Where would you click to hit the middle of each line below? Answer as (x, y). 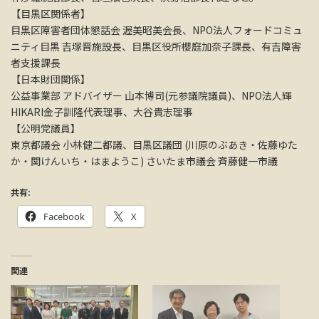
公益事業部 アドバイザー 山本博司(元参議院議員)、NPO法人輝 (151, 96)
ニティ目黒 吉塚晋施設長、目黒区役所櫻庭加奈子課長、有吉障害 (156, 47)
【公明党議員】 (46, 129)
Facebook (64, 217)
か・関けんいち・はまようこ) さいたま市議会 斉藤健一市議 (144, 161)
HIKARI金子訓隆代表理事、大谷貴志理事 (102, 112)
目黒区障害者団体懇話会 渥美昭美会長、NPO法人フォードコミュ (157, 30)
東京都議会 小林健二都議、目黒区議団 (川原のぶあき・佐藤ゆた (154, 145)
